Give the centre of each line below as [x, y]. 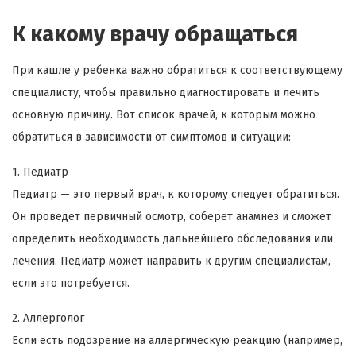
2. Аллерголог [48, 318]
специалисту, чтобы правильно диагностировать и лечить [166, 92]
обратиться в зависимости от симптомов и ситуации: [151, 137]
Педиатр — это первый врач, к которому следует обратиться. [176, 194]
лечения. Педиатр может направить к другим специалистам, [171, 261]
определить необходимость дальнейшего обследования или [172, 238]
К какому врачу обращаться [155, 34]
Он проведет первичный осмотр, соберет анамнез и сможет [172, 216]
